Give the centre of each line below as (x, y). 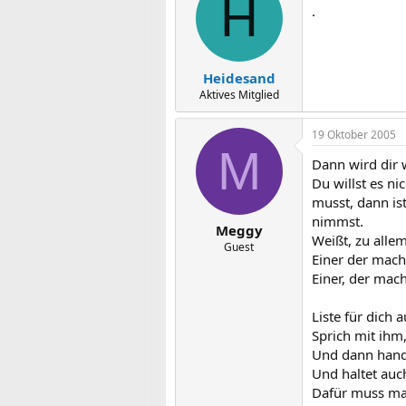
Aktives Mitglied (239, 94)
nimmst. (338, 221)
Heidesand (239, 77)
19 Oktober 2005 (354, 134)
